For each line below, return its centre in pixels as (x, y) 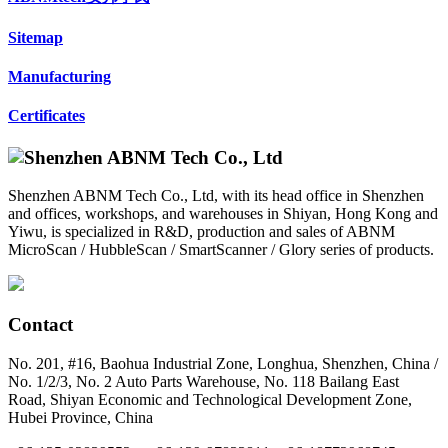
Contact (40, 325)
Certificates (46, 116)
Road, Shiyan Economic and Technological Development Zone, (210, 399)
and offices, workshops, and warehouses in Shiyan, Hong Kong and (223, 214)
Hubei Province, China (80, 417)
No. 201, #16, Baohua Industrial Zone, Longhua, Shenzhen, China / (223, 363)
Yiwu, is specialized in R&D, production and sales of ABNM (201, 232)
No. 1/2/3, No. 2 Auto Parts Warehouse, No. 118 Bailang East (203, 381)
